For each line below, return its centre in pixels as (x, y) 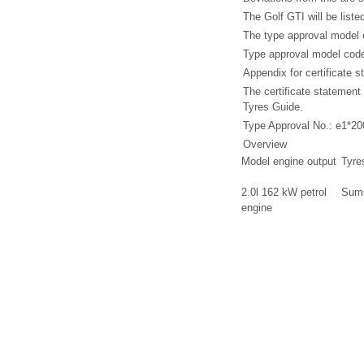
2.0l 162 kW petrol (284, 193)
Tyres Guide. (273, 107)
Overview (265, 145)
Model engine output (289, 162)
